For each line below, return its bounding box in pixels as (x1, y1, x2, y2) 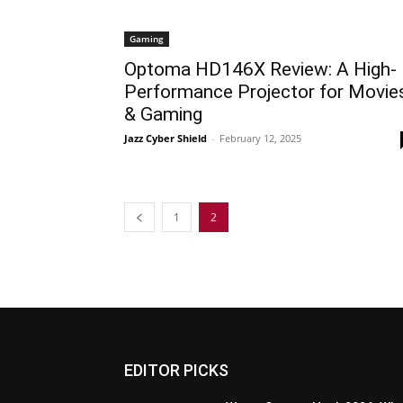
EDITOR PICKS (124, 361, 228, 380)
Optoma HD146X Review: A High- (124, 58, 397, 80)
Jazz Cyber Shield (124, 131, 207, 145)
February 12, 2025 (219, 131, 301, 145)
